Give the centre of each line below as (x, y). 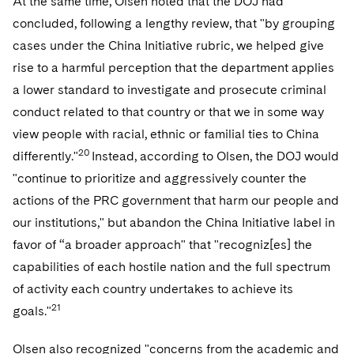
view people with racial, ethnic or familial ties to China (166, 134)
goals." (32, 311)
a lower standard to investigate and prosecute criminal (169, 90)
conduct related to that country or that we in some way (168, 112)
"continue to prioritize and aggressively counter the (160, 178)
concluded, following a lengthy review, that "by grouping (174, 23)
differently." (45, 156)
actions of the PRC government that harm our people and (176, 200)
